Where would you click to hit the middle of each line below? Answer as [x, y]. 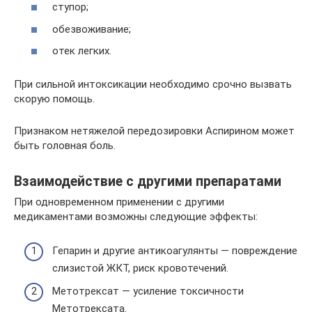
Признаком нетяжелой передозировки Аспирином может [154, 131]
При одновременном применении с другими [119, 202]
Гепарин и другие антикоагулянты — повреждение [175, 250]
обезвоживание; [92, 29]
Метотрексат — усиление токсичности [148, 291]
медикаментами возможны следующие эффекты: [136, 217]
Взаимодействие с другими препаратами [148, 181]
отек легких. [82, 51]
